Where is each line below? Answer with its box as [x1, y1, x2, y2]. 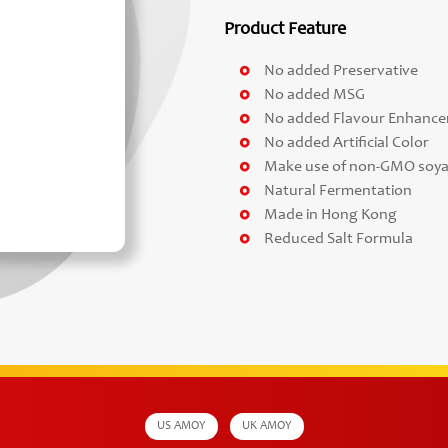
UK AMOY [241, 420, 292, 433]
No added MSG [264, 87, 365, 104]
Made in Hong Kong [264, 207, 397, 224]
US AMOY [156, 420, 206, 433]
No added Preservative [264, 63, 418, 80]
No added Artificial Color [264, 135, 429, 152]
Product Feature [224, 21, 346, 40]
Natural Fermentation [264, 183, 412, 200]
